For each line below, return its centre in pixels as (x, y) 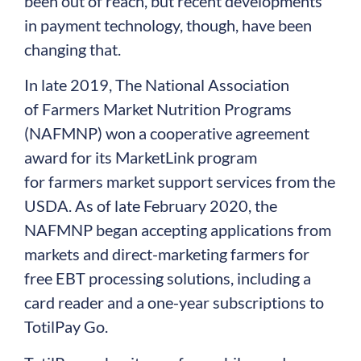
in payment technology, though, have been (168, 25)
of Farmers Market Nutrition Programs (158, 109)
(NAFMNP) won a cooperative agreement (167, 133)
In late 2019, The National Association (157, 85)
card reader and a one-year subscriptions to (174, 303)
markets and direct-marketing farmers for (167, 254)
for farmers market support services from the (180, 182)
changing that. (73, 49)
